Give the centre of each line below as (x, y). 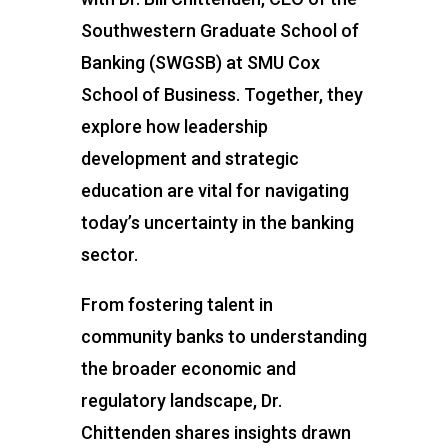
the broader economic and (188, 369)
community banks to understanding (223, 337)
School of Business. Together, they (221, 95)
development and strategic (189, 159)
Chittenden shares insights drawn (215, 433)
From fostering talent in (176, 305)
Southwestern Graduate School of (219, 31)
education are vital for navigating (214, 191)
